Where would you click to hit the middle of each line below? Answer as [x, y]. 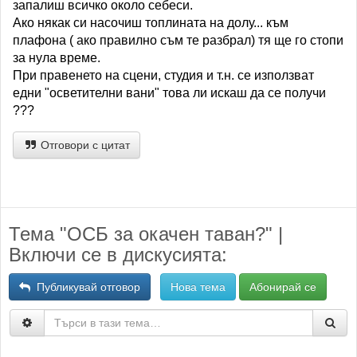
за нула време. [57, 58]
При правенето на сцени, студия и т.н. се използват [163, 75]
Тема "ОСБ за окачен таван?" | [146, 234]
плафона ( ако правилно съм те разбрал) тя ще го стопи [178, 40]
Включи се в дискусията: [118, 255]
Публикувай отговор [85, 287]
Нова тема [198, 287]
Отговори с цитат [84, 145]
